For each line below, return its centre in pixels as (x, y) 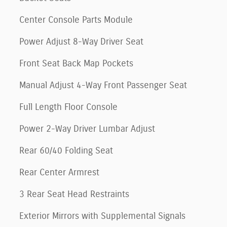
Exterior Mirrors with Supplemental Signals (102, 217)
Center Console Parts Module (76, 21)
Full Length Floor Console (68, 108)
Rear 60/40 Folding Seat (66, 151)
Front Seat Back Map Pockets (76, 64)
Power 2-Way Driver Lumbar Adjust (87, 129)
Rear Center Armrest (59, 173)
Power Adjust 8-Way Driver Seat (81, 42)
